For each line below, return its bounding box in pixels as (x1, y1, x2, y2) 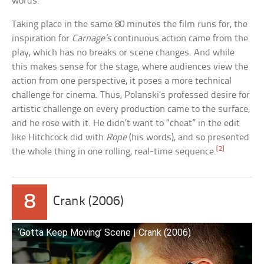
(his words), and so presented (127, 132, 250, 143)
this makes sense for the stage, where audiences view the (12, 61, 249, 72)
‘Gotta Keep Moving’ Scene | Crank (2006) (18, 226, 192, 238)
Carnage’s (72, 33, 112, 44)
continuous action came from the (111, 33, 249, 44)
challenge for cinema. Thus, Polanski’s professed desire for (12, 90, 250, 100)
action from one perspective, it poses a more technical (12, 75, 232, 86)
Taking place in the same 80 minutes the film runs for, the (12, 19, 248, 29)
